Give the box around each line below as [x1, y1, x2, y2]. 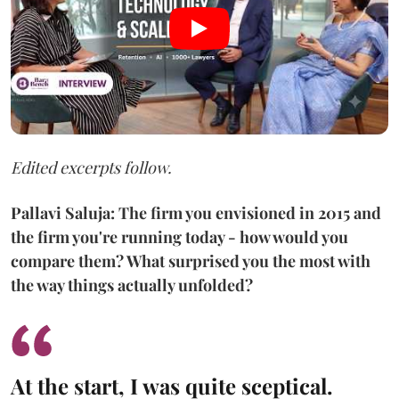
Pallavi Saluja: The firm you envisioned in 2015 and [11, 202, 381, 224]
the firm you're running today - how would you [11, 226, 348, 248]
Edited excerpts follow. [11, 157, 172, 178]
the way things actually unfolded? [11, 274, 253, 296]
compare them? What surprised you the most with [11, 250, 370, 272]
